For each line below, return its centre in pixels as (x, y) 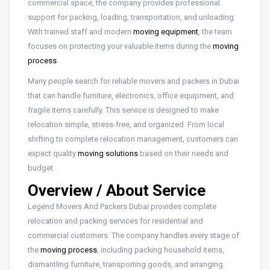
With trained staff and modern (80, 31)
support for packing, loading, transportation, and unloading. (132, 17)
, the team (215, 31)
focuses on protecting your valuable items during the (120, 46)
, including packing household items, (161, 250)
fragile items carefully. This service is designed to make (123, 110)
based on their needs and (183, 153)
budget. (41, 168)
